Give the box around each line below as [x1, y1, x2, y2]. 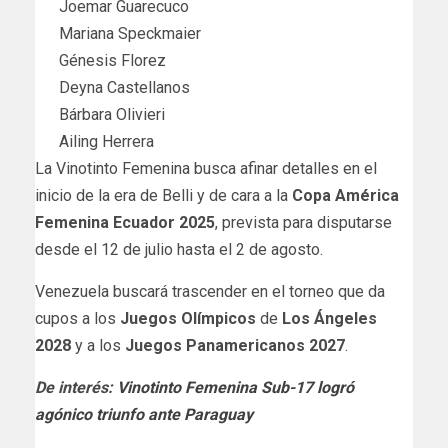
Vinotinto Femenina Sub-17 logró [117, 377, 354, 397]
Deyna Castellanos [59, 77, 190, 97]
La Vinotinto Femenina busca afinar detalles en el [35, 158, 377, 178]
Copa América [288, 185, 399, 205]
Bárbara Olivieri [59, 104, 165, 124]
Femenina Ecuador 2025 [35, 212, 215, 232]
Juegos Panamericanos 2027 [125, 335, 345, 355]
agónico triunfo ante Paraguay [35, 404, 253, 424]
